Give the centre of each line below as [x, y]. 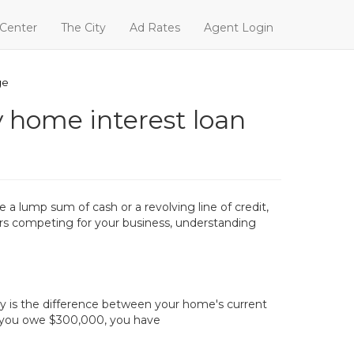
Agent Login [239, 28]
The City [83, 28]
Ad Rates [155, 28]
